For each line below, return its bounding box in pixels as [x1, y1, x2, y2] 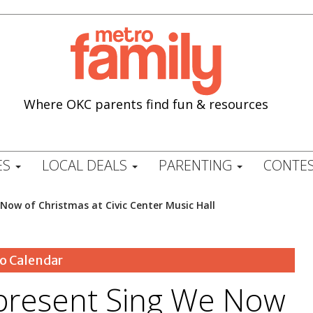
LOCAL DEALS [41, 156, 131, 175]
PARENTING [158, 156, 235, 175]
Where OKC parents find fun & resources [24, 95, 269, 112]
